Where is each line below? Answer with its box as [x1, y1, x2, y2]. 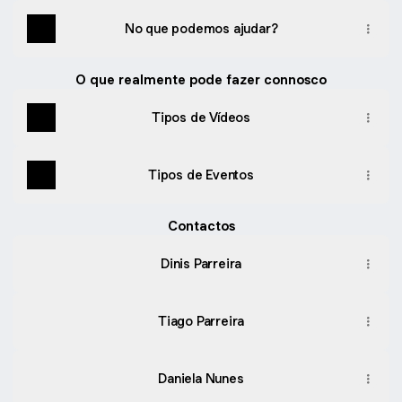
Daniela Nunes [158, 370, 244, 387]
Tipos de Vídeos [152, 109, 250, 126]
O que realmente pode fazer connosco [75, 71, 327, 88]
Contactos [167, 217, 235, 234]
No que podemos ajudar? [124, 20, 278, 37]
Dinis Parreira [160, 255, 242, 272]
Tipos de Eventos [148, 166, 254, 183]
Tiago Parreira [157, 312, 245, 329]
